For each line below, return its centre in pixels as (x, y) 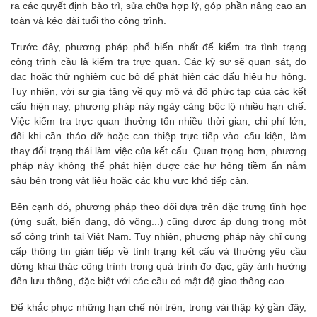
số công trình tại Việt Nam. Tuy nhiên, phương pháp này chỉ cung (158, 237)
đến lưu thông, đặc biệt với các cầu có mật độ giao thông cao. (149, 281)
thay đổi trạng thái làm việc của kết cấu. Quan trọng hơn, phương (158, 151)
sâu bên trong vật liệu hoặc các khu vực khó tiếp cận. (130, 181)
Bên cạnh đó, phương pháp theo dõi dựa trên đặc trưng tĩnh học (158, 207)
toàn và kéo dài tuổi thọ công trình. (88, 21)
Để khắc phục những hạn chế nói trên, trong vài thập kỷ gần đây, (158, 307)
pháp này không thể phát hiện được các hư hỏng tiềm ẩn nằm (158, 166)
